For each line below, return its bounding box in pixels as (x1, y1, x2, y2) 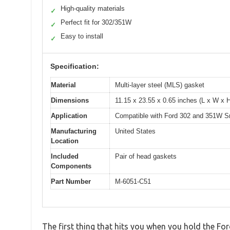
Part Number (51, 177, 91, 185)
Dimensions (51, 96, 89, 104)
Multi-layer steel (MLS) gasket (115, 81, 204, 89)
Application (51, 111, 87, 120)
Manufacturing (51, 127, 97, 135)
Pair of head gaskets (115, 152, 177, 160)
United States (115, 127, 156, 135)
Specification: (50, 62, 99, 70)
